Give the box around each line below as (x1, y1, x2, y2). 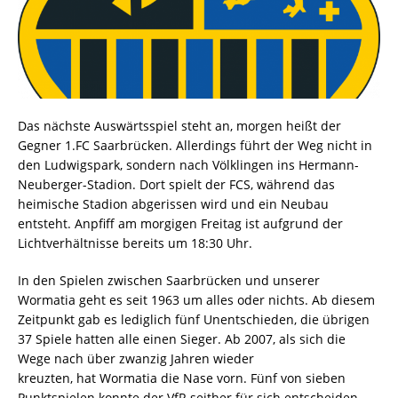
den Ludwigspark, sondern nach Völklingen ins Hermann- (18, 156, 359, 174)
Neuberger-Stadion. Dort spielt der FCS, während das (18, 176, 335, 194)
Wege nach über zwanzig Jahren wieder (18, 350, 254, 368)
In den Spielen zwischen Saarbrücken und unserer (18, 272, 320, 290)
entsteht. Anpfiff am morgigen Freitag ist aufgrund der (18, 215, 343, 233)
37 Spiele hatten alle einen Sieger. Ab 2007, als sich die (18, 330, 346, 348)
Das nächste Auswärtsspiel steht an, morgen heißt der (18, 117, 341, 135)
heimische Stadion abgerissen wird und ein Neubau (18, 195, 329, 213)
